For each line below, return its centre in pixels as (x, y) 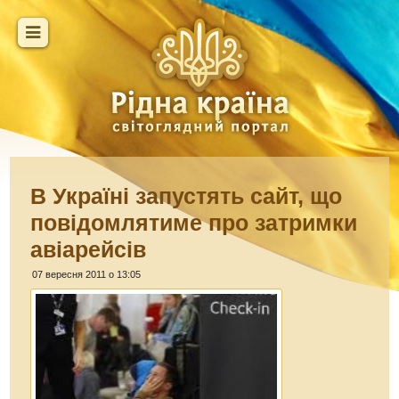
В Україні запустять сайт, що (187, 196)
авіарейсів (89, 249)
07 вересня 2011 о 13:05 (87, 274)
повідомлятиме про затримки (194, 223)
